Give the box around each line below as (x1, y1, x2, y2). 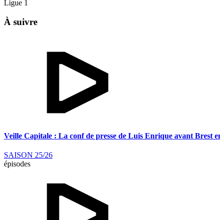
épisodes (4, 160, 30, 168)
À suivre (4, 17, 37, 27)
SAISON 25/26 (4, 151, 53, 160)
